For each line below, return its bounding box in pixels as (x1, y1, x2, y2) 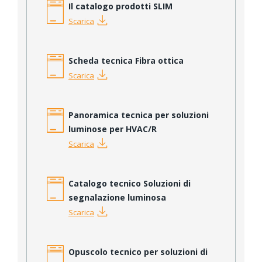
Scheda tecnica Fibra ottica (68, 55, 184, 67)
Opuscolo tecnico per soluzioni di (68, 246, 208, 258)
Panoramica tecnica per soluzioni (68, 109, 209, 121)
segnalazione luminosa (68, 192, 166, 204)
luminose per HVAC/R (68, 123, 157, 135)
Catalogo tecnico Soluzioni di (68, 178, 191, 189)
